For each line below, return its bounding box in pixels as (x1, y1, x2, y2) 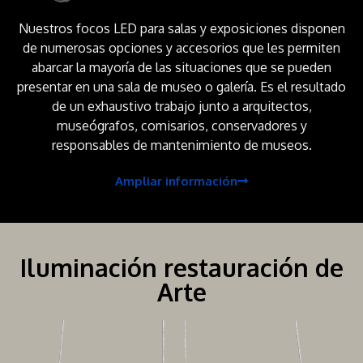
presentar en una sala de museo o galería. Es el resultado (17, 78, 346, 95)
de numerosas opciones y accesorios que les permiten (23, 39, 340, 56)
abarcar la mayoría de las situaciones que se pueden (32, 58, 331, 75)
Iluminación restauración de (19, 251, 344, 283)
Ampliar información (115, 173, 237, 189)
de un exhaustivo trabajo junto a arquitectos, (51, 97, 312, 114)
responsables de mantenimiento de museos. (51, 136, 312, 153)
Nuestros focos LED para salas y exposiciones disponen (18, 19, 345, 36)
